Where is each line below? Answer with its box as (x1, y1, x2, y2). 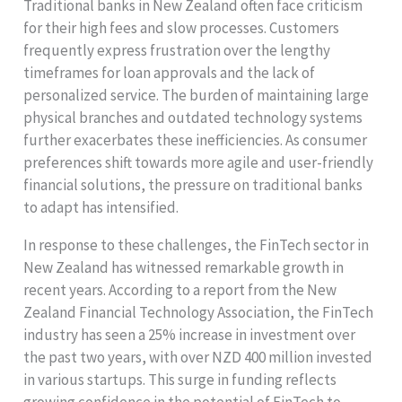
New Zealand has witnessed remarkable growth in (23, 258, 345, 278)
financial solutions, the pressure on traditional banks (23, 175, 363, 196)
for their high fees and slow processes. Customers (23, 18, 340, 39)
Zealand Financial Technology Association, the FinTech (23, 302, 374, 323)
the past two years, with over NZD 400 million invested (23, 347, 373, 368)
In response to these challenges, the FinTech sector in (23, 235, 370, 256)
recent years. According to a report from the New (23, 280, 337, 301)
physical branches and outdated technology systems (23, 108, 363, 128)
